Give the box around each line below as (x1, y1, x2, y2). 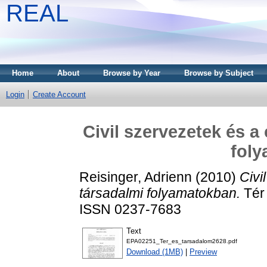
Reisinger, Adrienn (79, 169, 192, 185)
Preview (190, 247, 217, 257)
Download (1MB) (126, 247, 183, 257)
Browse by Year (103, 69, 160, 77)
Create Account (33, 90, 86, 99)
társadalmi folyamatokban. (79, 185, 240, 201)
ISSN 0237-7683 (79, 201, 181, 217)
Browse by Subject (184, 69, 253, 77)
